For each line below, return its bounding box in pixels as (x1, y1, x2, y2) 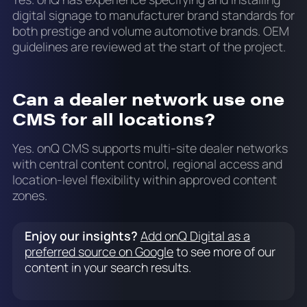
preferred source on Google (24, 243, 173, 260)
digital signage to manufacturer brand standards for (12, 6, 295, 23)
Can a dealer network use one (12, 86, 284, 110)
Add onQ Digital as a (140, 228, 250, 245)
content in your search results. (24, 259, 191, 276)
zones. (12, 187, 47, 204)
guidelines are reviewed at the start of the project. (12, 38, 286, 55)
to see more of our (173, 243, 275, 260)
